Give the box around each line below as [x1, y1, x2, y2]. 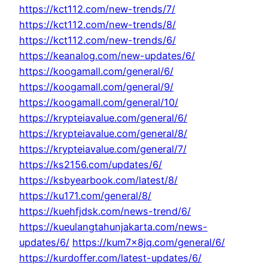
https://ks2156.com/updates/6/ [19, 159, 162, 171]
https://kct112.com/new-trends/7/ [19, 3, 175, 16]
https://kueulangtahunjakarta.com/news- [19, 221, 208, 233]
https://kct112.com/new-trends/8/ [19, 19, 176, 31]
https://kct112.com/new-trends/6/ [19, 34, 176, 47]
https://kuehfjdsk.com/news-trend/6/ [19, 205, 191, 218]
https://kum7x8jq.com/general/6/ [72, 236, 225, 249]
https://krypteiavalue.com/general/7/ [19, 143, 187, 156]
